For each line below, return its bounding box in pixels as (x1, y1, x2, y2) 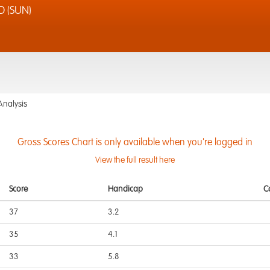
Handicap (108, 185, 143, 193)
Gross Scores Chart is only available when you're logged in (17, 138, 253, 148)
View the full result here (95, 156, 175, 165)
